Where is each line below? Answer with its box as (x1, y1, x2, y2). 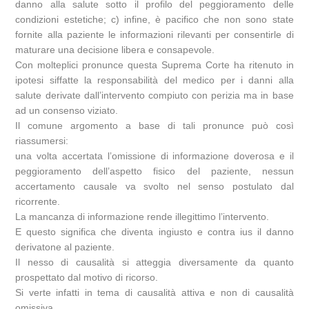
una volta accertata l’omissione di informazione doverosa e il (15, 150, 294, 162)
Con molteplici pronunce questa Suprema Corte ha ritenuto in (15, 59, 294, 71)
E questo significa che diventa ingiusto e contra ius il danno (15, 226, 294, 238)
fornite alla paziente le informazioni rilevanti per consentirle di (15, 29, 294, 41)
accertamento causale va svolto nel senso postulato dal (15, 181, 294, 192)
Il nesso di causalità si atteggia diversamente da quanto (15, 257, 294, 268)
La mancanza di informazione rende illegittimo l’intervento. (15, 211, 270, 223)
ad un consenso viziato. (15, 105, 119, 117)
